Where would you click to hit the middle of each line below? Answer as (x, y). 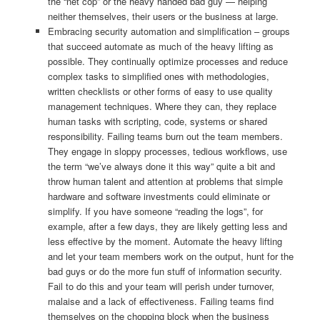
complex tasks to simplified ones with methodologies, (158, 76)
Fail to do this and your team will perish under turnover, (161, 286)
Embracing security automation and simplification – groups (169, 31)
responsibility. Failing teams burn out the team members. (165, 136)
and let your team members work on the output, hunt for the (170, 256)
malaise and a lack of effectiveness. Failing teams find (160, 301)
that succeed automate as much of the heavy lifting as (160, 46)
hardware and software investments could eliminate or (159, 196)
